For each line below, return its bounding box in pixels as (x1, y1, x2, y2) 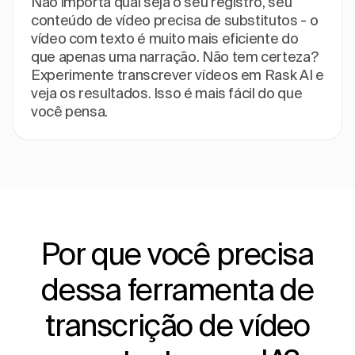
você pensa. (31, 102, 109, 120)
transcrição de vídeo (44, 307, 311, 342)
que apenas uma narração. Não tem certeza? (31, 48, 319, 65)
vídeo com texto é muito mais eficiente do (31, 29, 299, 47)
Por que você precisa (40, 235, 315, 270)
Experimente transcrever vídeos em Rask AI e (31, 66, 324, 83)
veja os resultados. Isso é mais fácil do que (31, 84, 303, 101)
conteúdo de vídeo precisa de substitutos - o (31, 11, 319, 29)
